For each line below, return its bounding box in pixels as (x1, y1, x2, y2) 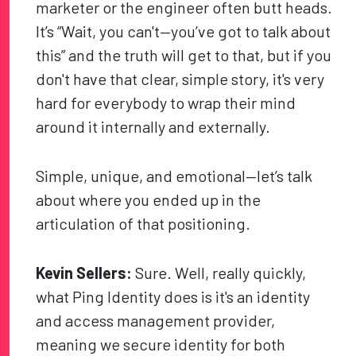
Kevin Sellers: (36, 263, 133, 283)
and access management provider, (36, 311, 276, 331)
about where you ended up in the (36, 190, 261, 210)
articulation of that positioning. (36, 214, 251, 234)
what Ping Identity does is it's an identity (36, 287, 311, 307)
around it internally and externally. (36, 117, 271, 137)
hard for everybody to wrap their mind (36, 93, 296, 113)
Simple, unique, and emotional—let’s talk (36, 166, 313, 186)
